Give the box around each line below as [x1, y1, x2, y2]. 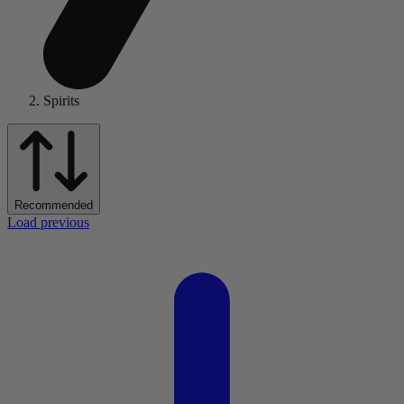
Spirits [43, 92, 79, 108]
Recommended [14, 198, 93, 213]
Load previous [7, 215, 89, 231]
